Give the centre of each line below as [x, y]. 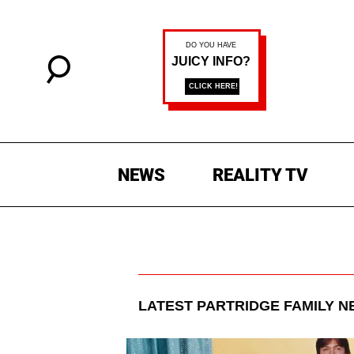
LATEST [168, 306]
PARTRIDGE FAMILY [265, 306]
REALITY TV [260, 175]
